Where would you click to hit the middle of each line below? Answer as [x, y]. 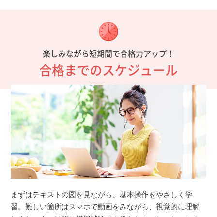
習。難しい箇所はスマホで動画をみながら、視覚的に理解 [105, 206]
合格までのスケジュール [108, 70]
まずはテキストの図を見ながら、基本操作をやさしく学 [101, 194]
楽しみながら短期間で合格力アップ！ [108, 53]
